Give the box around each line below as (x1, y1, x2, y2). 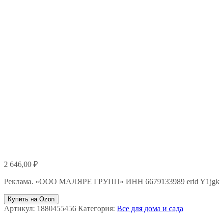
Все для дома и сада (117, 204, 183, 213)
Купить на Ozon (8, 195, 55, 203)
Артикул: (4, 204, 37, 213)
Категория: (78, 204, 117, 213)
